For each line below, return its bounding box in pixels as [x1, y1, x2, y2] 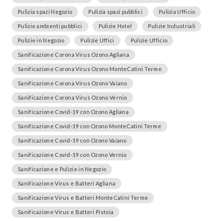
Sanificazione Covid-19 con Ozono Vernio [18, 151, 127, 158]
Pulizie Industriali [148, 22, 196, 29]
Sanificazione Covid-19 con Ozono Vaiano [18, 137, 127, 144]
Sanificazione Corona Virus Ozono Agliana [18, 51, 129, 58]
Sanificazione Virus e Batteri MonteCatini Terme [18, 194, 148, 201]
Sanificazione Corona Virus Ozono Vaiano [18, 79, 127, 86]
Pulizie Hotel [98, 22, 132, 29]
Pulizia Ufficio [158, 8, 195, 15]
